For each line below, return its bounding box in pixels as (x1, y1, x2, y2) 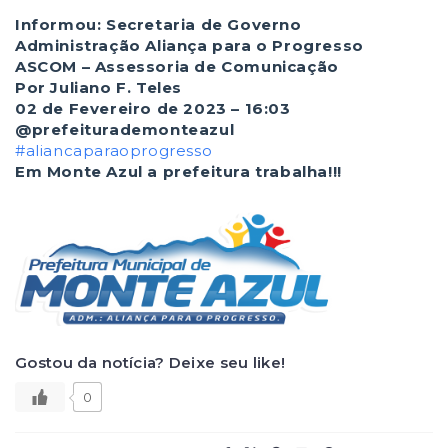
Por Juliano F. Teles (15, 78, 182, 97)
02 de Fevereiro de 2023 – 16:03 (15, 99, 291, 118)
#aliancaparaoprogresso (15, 141, 213, 160)
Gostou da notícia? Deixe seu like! (15, 353, 286, 372)
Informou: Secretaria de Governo (15, 15, 302, 34)
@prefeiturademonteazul (15, 120, 235, 139)
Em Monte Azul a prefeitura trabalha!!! (15, 162, 342, 181)
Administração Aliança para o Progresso (15, 36, 364, 55)
